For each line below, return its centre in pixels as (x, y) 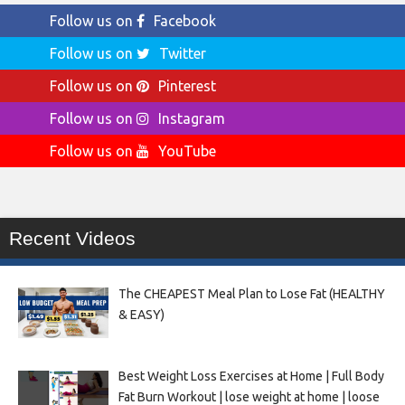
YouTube (187, 151)
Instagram (192, 118)
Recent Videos (72, 238)
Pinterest (187, 85)
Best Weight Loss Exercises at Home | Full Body (251, 377)
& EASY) (141, 314)
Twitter (183, 53)
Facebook (185, 20)
